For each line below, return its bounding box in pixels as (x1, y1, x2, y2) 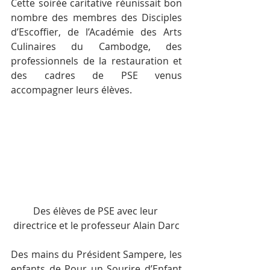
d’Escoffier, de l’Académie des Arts (11, 25, 182, 39)
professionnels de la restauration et (11, 54, 182, 67)
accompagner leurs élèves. (11, 83, 132, 96)
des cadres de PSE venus (11, 68, 182, 82)
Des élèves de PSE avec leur (33, 204, 160, 218)
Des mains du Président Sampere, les (11, 247, 182, 261)
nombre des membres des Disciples (11, 10, 182, 24)
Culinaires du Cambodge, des (11, 39, 182, 53)
